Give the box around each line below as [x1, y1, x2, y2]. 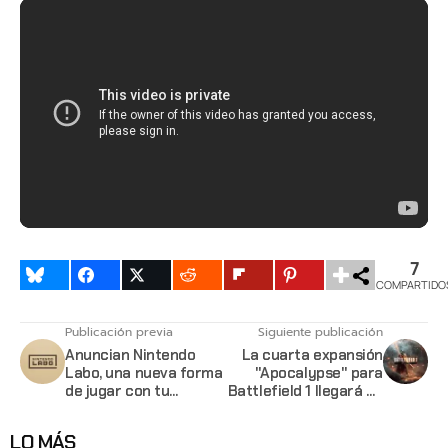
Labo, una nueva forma [65, 362, 223, 383]
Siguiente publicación [258, 322, 383, 341]
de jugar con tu [65, 380, 170, 401]
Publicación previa [65, 322, 173, 341]
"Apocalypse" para [254, 362, 383, 383]
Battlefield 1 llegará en [227, 380, 383, 401]
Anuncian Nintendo [65, 344, 196, 365]
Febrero [327, 398, 383, 419]
